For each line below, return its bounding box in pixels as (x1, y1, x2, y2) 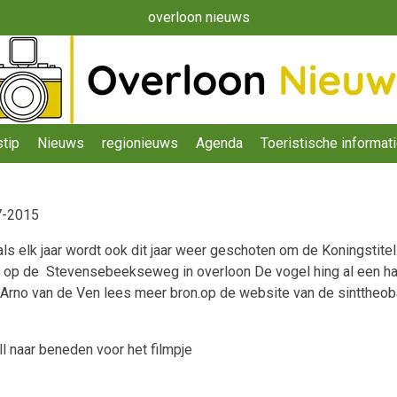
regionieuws (101, 135, 178, 152)
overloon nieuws (147, 9, 250, 26)
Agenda (195, 135, 243, 152)
